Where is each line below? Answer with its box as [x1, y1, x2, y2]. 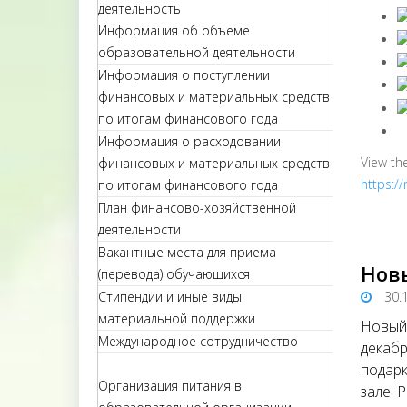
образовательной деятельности [98, 44, 295, 61]
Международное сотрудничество [98, 333, 298, 350]
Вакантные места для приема [98, 243, 276, 261]
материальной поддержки [98, 310, 255, 327]
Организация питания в [98, 377, 242, 394]
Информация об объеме [98, 22, 250, 39]
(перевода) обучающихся [98, 265, 250, 283]
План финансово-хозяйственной [98, 199, 296, 216]
